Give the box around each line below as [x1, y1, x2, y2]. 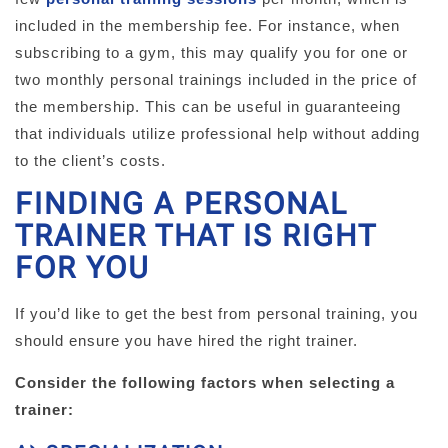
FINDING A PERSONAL [15, 186, 348, 222]
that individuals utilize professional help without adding [15, 124, 420, 142]
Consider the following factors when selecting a [15, 373, 395, 391]
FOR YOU [15, 250, 150, 286]
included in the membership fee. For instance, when [15, 16, 400, 34]
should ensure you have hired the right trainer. [15, 332, 358, 350]
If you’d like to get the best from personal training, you [15, 305, 418, 323]
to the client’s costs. [15, 151, 166, 169]
